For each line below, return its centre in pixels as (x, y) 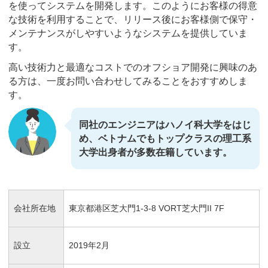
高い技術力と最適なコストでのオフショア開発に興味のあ (133, 67)
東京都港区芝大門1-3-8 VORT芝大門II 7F (147, 208)
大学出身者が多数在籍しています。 (156, 153)
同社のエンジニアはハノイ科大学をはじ (165, 125)
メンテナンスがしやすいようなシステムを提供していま (128, 33)
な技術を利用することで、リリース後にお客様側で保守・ (133, 20)
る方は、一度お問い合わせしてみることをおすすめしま (128, 81)
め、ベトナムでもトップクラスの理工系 (165, 139)
